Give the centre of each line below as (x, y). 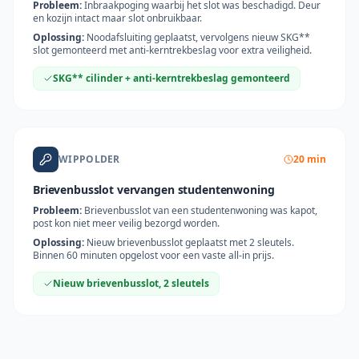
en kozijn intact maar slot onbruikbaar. (117, 18)
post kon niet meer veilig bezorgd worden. (126, 223)
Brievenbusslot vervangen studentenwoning (154, 190)
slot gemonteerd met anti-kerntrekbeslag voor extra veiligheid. (172, 50)
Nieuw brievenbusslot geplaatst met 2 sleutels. (190, 242)
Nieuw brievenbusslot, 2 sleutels (131, 283)
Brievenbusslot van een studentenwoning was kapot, (201, 210)
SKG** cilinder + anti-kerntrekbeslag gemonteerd (171, 78)
